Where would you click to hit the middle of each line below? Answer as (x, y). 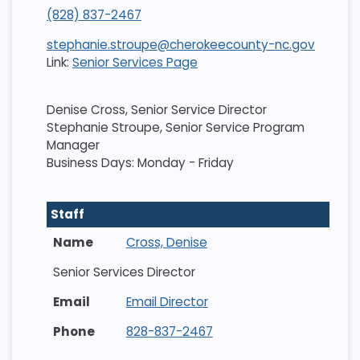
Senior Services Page (135, 62)
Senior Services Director (124, 272)
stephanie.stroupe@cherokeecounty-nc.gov (180, 44)
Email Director (167, 302)
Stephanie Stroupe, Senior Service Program (175, 128)
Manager (73, 145)
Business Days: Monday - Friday (140, 163)
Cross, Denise (166, 242)
